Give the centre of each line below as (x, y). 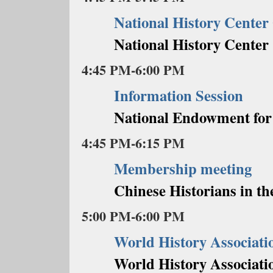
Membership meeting (183, 168)
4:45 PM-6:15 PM (133, 143)
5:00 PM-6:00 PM (133, 216)
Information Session (178, 95)
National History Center (191, 44)
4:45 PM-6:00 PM (133, 70)
